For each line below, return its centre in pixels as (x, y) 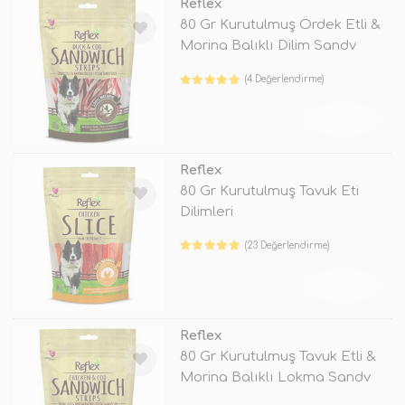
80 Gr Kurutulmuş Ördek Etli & (280, 25)
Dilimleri (206, 212)
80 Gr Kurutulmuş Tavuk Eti (269, 191)
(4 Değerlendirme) (285, 80)
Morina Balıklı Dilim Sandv (268, 46)
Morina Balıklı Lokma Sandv (275, 377)
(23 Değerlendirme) (287, 245)
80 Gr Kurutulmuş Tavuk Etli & (278, 356)
